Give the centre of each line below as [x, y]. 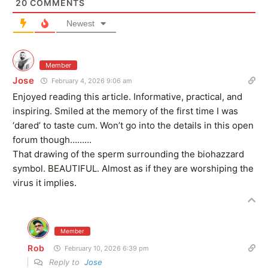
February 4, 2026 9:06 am [91, 80]
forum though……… [52, 139]
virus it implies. [45, 182]
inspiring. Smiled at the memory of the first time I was [125, 111]
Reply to [66, 262]
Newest [80, 23]
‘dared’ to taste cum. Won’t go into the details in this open [133, 125]
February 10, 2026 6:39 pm [106, 248]
